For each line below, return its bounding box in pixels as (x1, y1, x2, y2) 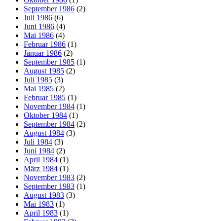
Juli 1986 (24, 13, 52, 22)
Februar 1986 (24, 39, 66, 48)
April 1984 (24, 155, 58, 164)
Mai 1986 (24, 31, 54, 39)
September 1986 (24, 4, 74, 13)
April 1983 (24, 208, 58, 217)
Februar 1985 (24, 93, 66, 102)
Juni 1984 (24, 146, 54, 155)
